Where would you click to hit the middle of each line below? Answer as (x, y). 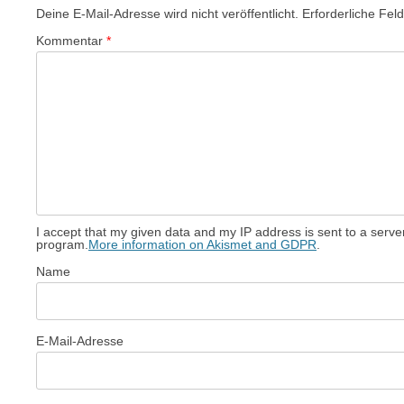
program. (62, 245)
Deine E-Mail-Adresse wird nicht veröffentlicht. (167, 14)
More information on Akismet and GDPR (202, 245)
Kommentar (71, 41)
